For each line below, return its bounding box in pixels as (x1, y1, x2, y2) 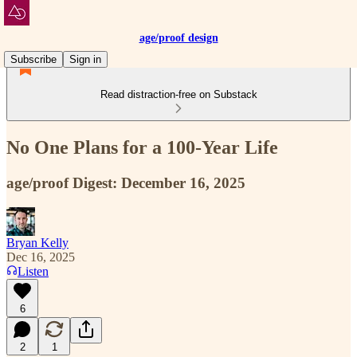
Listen (18, 264, 49, 278)
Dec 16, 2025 (6, 249, 75, 264)
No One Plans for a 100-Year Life (6, 136, 278, 158)
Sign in (69, 53, 101, 65)
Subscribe (10, 53, 57, 65)
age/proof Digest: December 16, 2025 (6, 174, 245, 191)
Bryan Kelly (6, 235, 69, 249)
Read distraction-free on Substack (100, 88, 257, 100)
